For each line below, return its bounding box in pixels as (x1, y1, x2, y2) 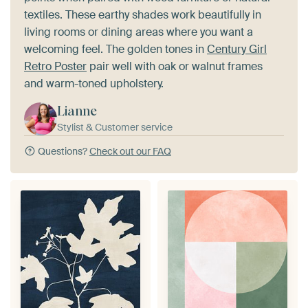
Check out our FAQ (89, 145, 171, 158)
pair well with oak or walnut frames (87, 59, 263, 74)
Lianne (57, 103, 97, 120)
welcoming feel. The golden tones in (24, 42, 207, 57)
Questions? (35, 145, 89, 158)
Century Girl (207, 42, 267, 57)
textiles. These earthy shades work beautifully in (24, 8, 261, 23)
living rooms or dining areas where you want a (24, 25, 253, 40)
